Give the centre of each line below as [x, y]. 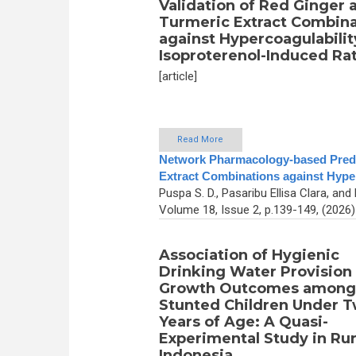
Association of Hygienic [249, 255]
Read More [200, 140]
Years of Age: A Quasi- [243, 322]
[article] [178, 76]
